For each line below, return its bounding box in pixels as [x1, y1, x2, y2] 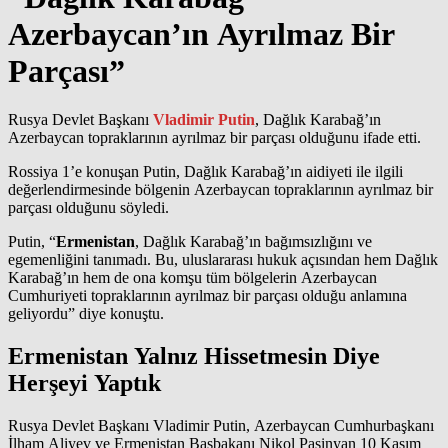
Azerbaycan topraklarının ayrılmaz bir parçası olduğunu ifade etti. [8, 128, 421, 146]
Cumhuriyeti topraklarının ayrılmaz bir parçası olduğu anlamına [8, 286, 407, 304]
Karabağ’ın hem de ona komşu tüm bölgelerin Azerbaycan [8, 268, 377, 286]
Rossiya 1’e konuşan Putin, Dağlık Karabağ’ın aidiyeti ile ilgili [8, 162, 403, 180]
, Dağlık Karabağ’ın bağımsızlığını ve [135, 232, 372, 250]
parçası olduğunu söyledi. [8, 198, 169, 216]
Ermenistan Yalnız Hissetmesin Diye [8, 342, 380, 369]
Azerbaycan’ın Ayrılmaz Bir [8, 15, 395, 52]
